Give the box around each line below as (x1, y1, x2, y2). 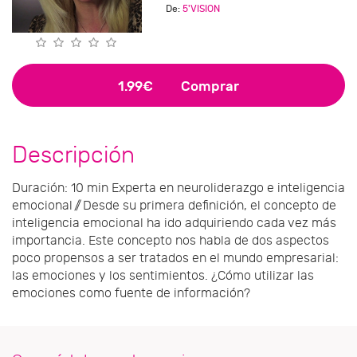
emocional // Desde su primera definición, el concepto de (12, 198, 336, 213)
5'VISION (182, 3, 220, 14)
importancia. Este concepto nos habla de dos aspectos (12, 233, 329, 248)
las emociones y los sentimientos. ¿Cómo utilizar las (12, 268, 314, 283)
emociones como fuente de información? (12, 285, 250, 300)
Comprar (178, 78, 239, 95)
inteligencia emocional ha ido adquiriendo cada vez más (12, 215, 336, 230)
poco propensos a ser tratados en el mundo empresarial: (12, 250, 339, 265)
